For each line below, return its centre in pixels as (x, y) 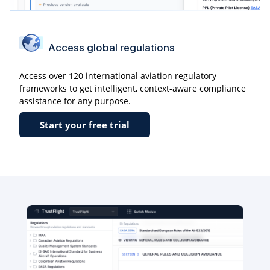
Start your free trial (85, 125)
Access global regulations (111, 48)
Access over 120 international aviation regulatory (118, 76)
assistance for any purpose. (75, 101)
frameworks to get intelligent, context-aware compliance (133, 89)
